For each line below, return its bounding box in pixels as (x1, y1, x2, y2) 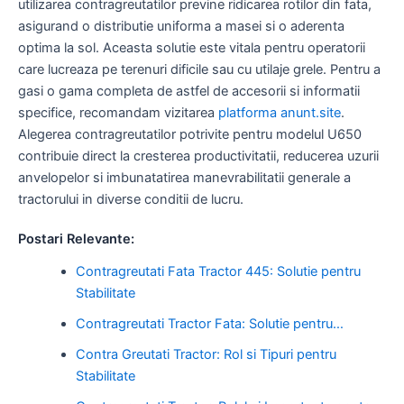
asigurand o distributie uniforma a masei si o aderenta (18, 17, 344, 34)
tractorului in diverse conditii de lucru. (18, 190, 243, 207)
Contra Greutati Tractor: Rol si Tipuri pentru (75, 345, 336, 363)
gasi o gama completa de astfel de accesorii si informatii (18, 82, 360, 99)
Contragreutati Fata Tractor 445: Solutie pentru (75, 262, 361, 280)
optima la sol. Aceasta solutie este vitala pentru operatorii (18, 39, 365, 56)
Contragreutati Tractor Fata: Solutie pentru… (75, 315, 344, 332)
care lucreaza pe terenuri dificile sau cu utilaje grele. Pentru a (18, 60, 381, 78)
